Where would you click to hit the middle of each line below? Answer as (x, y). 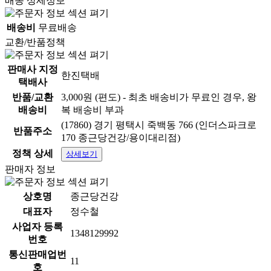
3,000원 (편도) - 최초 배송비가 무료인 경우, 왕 (159, 97)
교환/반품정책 (35, 42)
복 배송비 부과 (93, 110)
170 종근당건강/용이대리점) (121, 138)
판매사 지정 (33, 69)
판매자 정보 (30, 169)
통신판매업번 (37, 254)
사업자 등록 (37, 227)
